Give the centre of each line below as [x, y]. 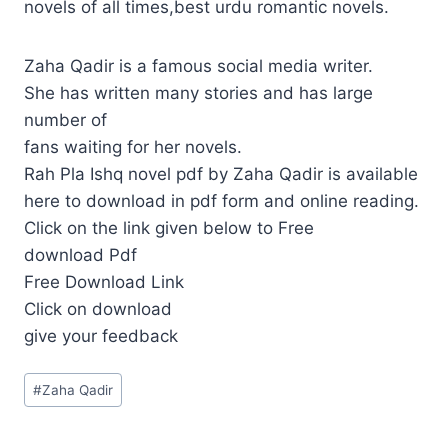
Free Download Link [104, 281]
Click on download [98, 308]
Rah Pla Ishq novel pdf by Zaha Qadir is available [221, 173]
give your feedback [101, 335]
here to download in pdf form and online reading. [221, 200]
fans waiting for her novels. [133, 146]
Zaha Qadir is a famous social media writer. [198, 65]
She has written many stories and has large [198, 92]
